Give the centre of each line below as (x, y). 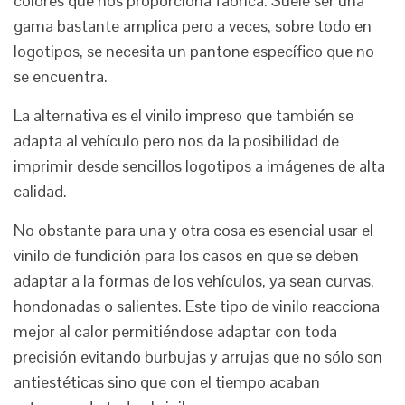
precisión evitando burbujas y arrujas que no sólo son (198, 357)
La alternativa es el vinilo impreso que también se (184, 116)
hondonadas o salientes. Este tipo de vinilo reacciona (197, 306)
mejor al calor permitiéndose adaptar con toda (175, 332)
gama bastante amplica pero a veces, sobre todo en (193, 26)
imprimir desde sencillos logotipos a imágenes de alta (199, 166)
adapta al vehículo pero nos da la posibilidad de (176, 141)
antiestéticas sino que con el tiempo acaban (167, 382)
